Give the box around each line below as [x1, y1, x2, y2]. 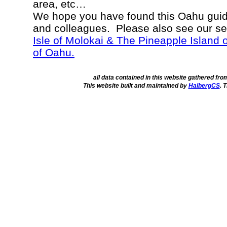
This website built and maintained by [83, 82, 188, 89]
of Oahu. [33, 47, 74, 58]
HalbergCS [188, 82, 220, 89]
